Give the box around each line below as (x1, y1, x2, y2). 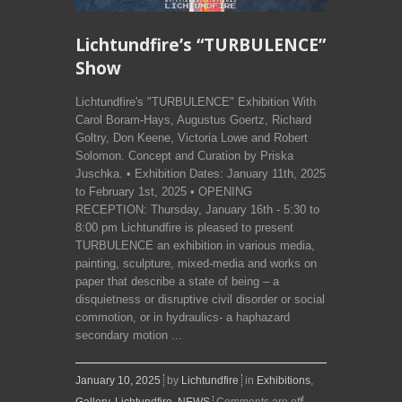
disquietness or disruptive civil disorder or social (75, 293, 325, 307)
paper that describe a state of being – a (75, 275, 279, 289)
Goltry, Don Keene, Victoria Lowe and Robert (75, 131, 308, 145)
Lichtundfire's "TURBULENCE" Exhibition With (75, 95, 316, 109)
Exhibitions (257, 374, 310, 388)
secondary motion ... (75, 328, 182, 343)
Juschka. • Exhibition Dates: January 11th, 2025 (75, 167, 326, 181)
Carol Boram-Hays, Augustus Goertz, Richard (75, 113, 311, 127)
